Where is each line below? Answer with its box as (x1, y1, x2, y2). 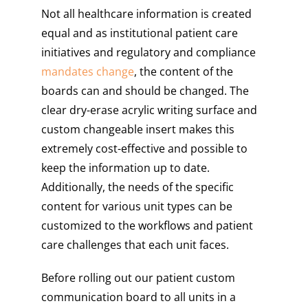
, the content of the (134, 63, 233, 79)
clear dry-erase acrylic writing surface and (41, 102, 257, 118)
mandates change (41, 63, 134, 79)
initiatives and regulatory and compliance (41, 44, 256, 60)
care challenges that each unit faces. (41, 236, 229, 252)
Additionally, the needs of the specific (41, 179, 234, 195)
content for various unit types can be (41, 198, 232, 214)
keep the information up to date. (41, 159, 210, 175)
